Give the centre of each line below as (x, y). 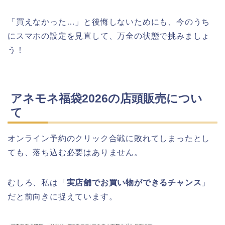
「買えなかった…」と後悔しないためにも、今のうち (109, 22)
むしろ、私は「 (37, 182)
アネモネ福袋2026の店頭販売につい (106, 98)
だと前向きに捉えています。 (63, 196)
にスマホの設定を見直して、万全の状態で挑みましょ (109, 36)
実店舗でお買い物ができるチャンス (134, 182)
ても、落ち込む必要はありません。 (75, 152)
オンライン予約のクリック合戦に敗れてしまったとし (109, 138)
